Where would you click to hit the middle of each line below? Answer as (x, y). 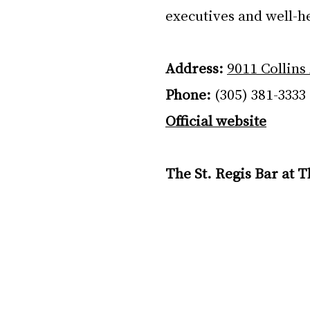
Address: (194, 67)
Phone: (188, 93)
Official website (216, 120)
